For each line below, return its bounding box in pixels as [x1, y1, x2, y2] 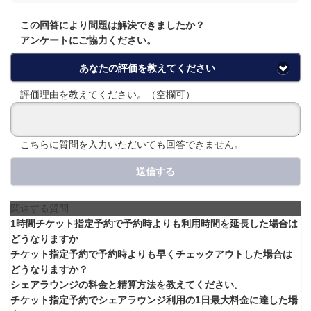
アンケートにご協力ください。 [10, 35, 156, 47]
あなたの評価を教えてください [78, 62, 215, 74]
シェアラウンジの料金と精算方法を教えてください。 [10, 278, 244, 290]
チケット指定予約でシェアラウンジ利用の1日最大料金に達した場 [10, 294, 298, 305]
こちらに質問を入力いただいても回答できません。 [10, 138, 244, 150]
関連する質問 [10, 202, 69, 214]
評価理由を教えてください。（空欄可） [10, 88, 195, 100]
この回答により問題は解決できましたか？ [10, 19, 205, 31]
